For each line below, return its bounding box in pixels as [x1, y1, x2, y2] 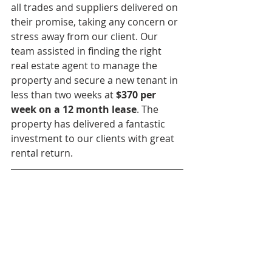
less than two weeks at [11, 88, 116, 101]
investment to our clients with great [11, 132, 177, 145]
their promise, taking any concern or [11, 15, 180, 29]
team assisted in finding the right [11, 44, 164, 58]
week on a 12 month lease [11, 103, 137, 116]
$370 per [116, 88, 158, 101]
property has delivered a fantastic [11, 117, 168, 131]
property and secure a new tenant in [11, 73, 180, 87]
